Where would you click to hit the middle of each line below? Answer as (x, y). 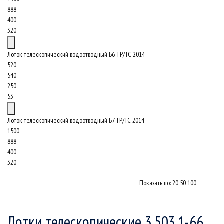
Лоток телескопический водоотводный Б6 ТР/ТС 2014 (76, 54)
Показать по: (156, 183)
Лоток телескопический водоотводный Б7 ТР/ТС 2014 (76, 120)
